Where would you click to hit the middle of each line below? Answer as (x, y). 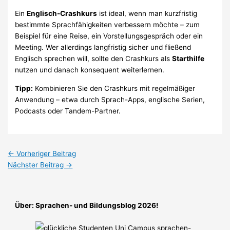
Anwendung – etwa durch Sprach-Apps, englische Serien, (110, 99)
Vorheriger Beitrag (45, 154)
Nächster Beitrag (37, 165)
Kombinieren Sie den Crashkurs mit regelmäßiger (114, 88)
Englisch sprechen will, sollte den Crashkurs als (94, 59)
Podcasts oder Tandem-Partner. (68, 111)
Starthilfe (188, 59)
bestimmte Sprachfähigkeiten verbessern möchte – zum (108, 25)
